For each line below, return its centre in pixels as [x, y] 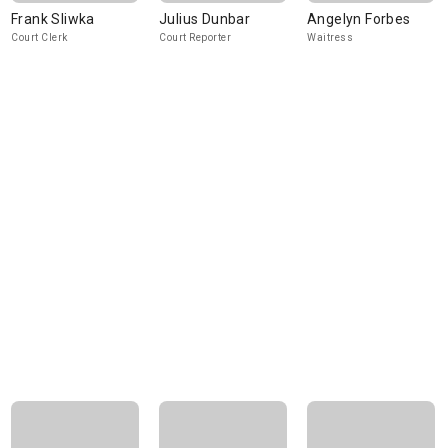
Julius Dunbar [205, 19]
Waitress [330, 37]
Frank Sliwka [53, 19]
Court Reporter [195, 37]
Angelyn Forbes [359, 19]
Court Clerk [39, 37]
